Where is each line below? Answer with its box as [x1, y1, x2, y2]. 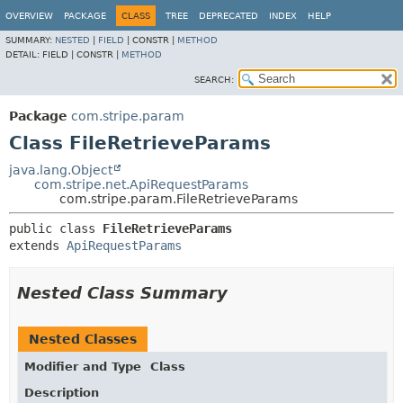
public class [9, 221, 103, 236]
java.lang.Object [9, 163, 112, 177]
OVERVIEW [5, 11, 53, 21]
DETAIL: [5, 49, 42, 59]
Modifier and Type [24, 360, 141, 373]
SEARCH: [194, 75, 234, 85]
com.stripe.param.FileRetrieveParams [59, 192, 298, 206]
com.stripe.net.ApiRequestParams [34, 177, 248, 192]
